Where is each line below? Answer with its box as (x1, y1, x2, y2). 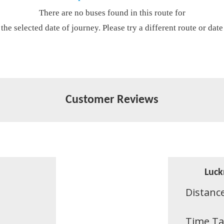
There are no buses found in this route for (38, 8, 185, 17)
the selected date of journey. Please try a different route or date (1, 23, 223, 32)
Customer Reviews (65, 94, 158, 106)
